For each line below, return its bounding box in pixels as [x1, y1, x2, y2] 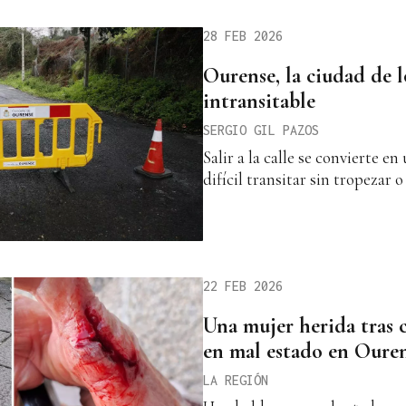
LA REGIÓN [203, 372, 268, 388]
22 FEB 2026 [203, 278, 283, 295]
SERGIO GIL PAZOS [203, 121, 319, 138]
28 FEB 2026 [203, 27, 283, 43]
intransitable [203, 87, 315, 114]
